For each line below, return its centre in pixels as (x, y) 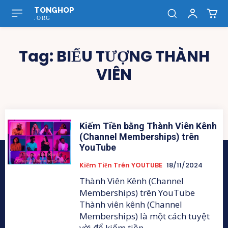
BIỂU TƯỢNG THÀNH (133, 56)
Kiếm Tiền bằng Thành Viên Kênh (148, 126)
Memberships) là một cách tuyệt (145, 216)
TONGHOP (54, 10)
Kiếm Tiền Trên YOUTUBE (121, 165)
